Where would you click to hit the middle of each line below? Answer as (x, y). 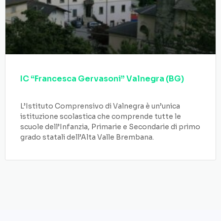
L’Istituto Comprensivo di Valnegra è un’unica (100, 106)
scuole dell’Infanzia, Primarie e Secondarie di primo (110, 127)
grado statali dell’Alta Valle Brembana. (87, 137)
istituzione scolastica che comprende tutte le (101, 116)
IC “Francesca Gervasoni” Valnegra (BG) (102, 79)
